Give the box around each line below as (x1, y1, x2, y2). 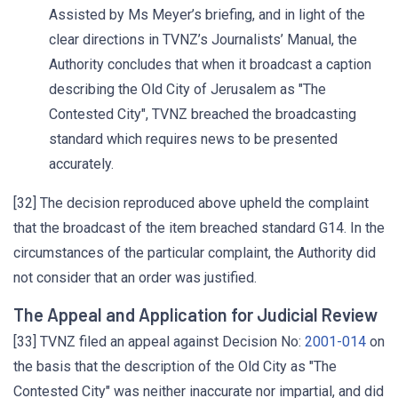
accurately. (49, 155, 114, 172)
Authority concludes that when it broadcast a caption (49, 56, 371, 73)
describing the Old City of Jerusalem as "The (49, 81, 326, 98)
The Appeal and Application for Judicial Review (13, 304, 378, 325)
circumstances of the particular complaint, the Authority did (13, 244, 376, 261)
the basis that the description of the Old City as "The (13, 358, 337, 375)
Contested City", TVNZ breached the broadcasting (49, 106, 356, 123)
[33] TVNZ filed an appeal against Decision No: (13, 333, 305, 350)
